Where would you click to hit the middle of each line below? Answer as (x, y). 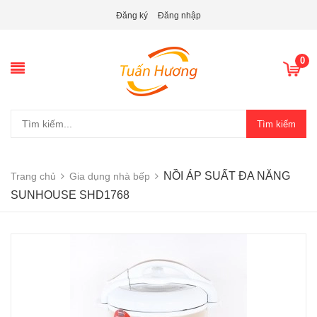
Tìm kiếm (276, 124)
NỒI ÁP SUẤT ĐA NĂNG (227, 176)
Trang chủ (33, 176)
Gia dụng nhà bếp (110, 176)
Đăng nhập (179, 16)
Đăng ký (132, 16)
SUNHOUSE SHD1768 (70, 195)
